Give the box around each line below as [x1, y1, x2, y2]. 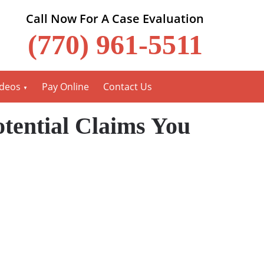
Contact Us [103, 80, 152, 93]
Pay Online [42, 80, 89, 93]
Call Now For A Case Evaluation [26, 11, 204, 27]
